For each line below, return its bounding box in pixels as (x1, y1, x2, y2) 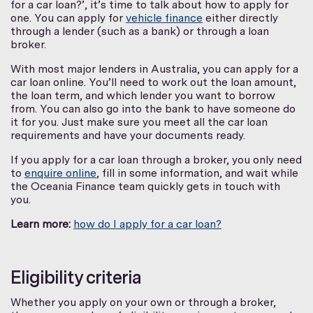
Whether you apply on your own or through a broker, (10, 295, 276, 309)
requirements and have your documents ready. (10, 128, 245, 142)
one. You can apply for (10, 10, 126, 24)
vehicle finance (126, 10, 203, 24)
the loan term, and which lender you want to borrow (10, 88, 275, 102)
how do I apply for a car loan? (73, 217, 221, 231)
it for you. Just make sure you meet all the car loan (10, 115, 268, 129)
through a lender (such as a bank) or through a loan (10, 24, 269, 38)
